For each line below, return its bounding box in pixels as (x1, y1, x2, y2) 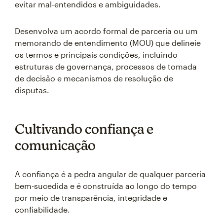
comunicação (15, 137, 96, 153)
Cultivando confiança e (15, 121, 153, 137)
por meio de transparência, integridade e (15, 193, 167, 202)
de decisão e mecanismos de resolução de (15, 74, 173, 83)
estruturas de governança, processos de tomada (15, 62, 197, 71)
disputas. (15, 85, 49, 95)
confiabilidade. (15, 205, 70, 214)
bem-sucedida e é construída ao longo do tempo (15, 181, 197, 190)
